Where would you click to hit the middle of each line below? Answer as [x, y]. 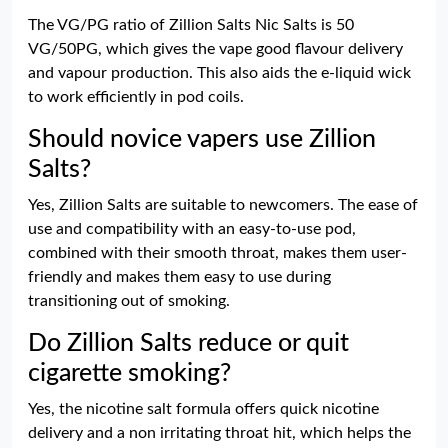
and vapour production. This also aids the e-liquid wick [219, 73]
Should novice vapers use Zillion [202, 139]
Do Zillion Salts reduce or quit [188, 343]
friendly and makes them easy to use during [179, 277]
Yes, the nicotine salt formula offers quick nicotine [203, 409]
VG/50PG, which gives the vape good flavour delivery [215, 49]
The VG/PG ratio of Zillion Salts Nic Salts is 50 [191, 25]
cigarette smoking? [129, 373]
